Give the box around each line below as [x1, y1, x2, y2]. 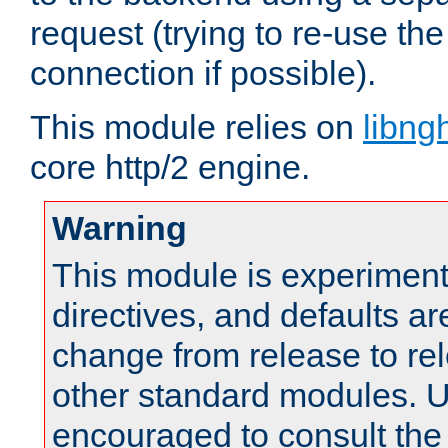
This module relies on [30, 108, 363, 147]
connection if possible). [30, 54, 376, 93]
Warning [52, 209, 187, 248]
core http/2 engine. [30, 148, 310, 187]
